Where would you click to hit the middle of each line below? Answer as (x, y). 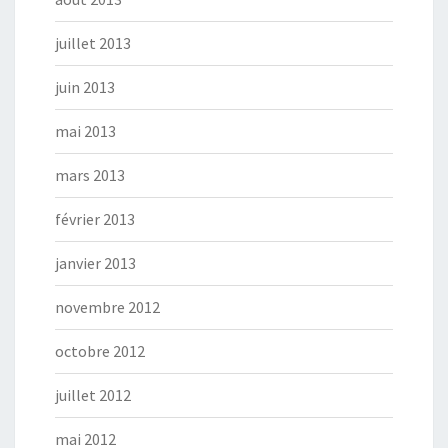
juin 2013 (85, 87)
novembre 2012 (107, 307)
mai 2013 (85, 131)
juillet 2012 (93, 395)
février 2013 (95, 219)
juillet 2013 (93, 43)
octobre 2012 (100, 351)
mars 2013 (90, 175)
